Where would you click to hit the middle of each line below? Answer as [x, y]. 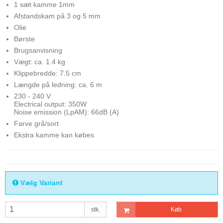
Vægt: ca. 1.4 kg [39, 61]
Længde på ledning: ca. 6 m [58, 84]
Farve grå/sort [36, 123]
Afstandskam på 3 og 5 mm [57, 16]
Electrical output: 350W [50, 104]
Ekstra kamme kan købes [54, 135]
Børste [24, 39]
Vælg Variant [41, 182]
